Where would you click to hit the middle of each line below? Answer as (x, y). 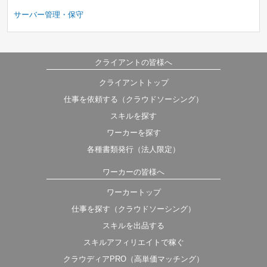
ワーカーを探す (133, 133)
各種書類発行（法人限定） (133, 149)
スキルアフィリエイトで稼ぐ (133, 242)
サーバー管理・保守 (48, 14)
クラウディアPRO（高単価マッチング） (133, 259)
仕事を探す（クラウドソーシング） (133, 209)
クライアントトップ (133, 83)
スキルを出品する (133, 226)
